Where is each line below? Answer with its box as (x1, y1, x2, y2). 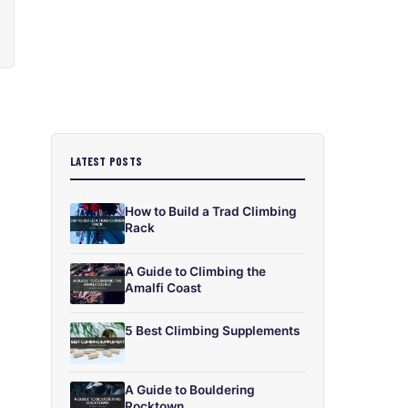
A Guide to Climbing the (125, 263, 266, 279)
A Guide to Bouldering (125, 382, 255, 397)
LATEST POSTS (70, 153, 143, 168)
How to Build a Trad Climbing (125, 204, 297, 219)
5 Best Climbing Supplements (125, 322, 300, 338)
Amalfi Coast (125, 280, 201, 295)
